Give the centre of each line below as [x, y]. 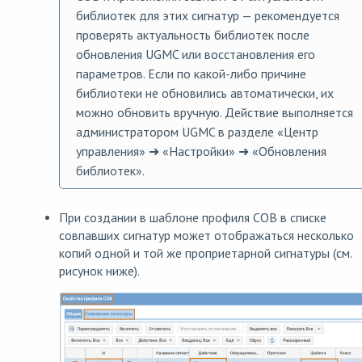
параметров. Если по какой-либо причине [191, 74]
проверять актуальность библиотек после [193, 35]
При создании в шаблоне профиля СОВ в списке [193, 218]
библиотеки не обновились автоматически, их [205, 93]
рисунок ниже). [99, 271]
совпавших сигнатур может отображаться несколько [206, 236]
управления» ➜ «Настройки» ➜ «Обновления [201, 152]
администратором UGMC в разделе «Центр [197, 132]
